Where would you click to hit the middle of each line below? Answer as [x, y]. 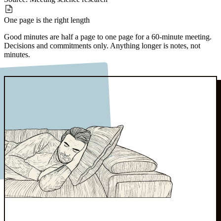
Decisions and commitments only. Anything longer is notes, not [102, 46]
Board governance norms [69, 72]
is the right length [63, 20]
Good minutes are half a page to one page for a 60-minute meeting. [108, 37]
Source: [17, 72]
